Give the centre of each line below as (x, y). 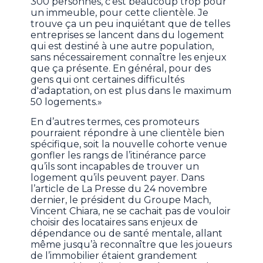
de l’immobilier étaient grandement (114, 256)
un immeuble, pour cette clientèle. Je (120, 13)
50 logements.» (67, 102)
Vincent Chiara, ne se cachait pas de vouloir (131, 211)
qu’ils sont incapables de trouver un (115, 167)
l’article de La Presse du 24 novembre (119, 189)
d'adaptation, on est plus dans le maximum (131, 91)
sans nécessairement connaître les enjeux (129, 58)
